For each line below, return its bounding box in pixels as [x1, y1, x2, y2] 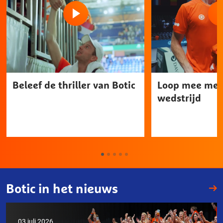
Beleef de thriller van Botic [12, 79, 135, 92]
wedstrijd [157, 92, 201, 105]
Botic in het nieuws [6, 181, 118, 197]
